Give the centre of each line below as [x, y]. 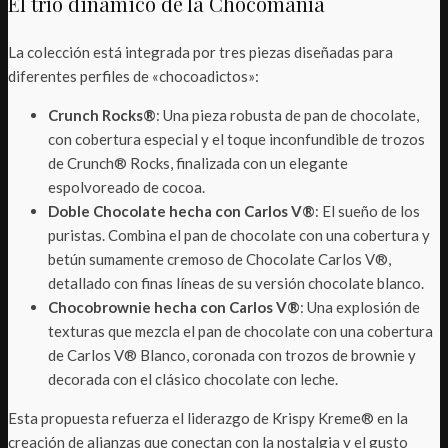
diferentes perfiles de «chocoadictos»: [133, 76]
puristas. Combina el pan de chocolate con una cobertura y [239, 235]
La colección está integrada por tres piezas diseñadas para [200, 52]
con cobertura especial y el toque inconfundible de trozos [236, 139]
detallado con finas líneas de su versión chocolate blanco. [236, 283]
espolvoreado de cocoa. [126, 187]
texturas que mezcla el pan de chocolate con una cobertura [240, 331]
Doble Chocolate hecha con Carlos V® [181, 211]
